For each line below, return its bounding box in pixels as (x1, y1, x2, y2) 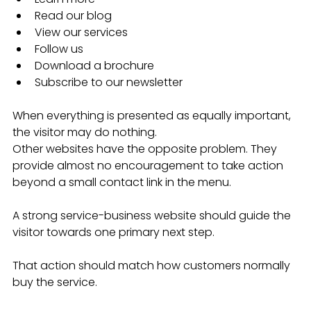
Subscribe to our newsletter (35, 74, 183, 91)
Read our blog (35, 8, 112, 24)
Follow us (35, 41, 83, 58)
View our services (35, 24, 128, 41)
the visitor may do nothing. (12, 124, 157, 141)
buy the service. (12, 274, 97, 291)
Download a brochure (35, 58, 154, 74)
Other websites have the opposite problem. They (12, 141, 280, 158)
